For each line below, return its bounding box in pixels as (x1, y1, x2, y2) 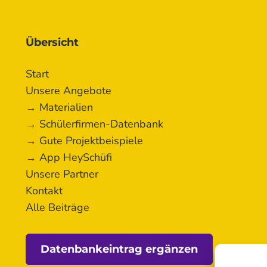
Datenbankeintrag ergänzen (41, 242, 198, 256)
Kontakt (26, 183, 63, 198)
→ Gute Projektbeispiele (26, 133, 144, 148)
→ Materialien (26, 100, 94, 114)
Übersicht (26, 35, 79, 49)
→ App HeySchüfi (26, 150, 113, 164)
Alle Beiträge (26, 200, 90, 215)
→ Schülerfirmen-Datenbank (26, 116, 164, 131)
